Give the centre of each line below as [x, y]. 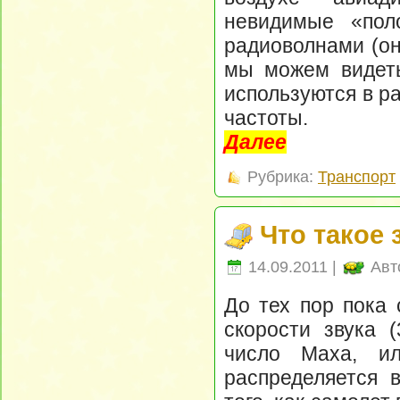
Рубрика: [280, 177]
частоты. [266, 118]
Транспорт [357, 177]
